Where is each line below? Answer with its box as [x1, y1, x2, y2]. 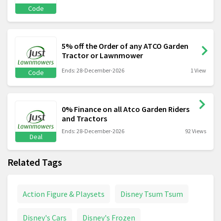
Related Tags [7, 156, 62, 169]
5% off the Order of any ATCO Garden [62, 41, 188, 51]
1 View [190, 67, 206, 74]
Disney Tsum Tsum [120, 189, 183, 199]
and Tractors [62, 113, 107, 123]
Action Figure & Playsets [23, 189, 105, 199]
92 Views [185, 127, 206, 135]
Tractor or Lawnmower [62, 50, 143, 61]
